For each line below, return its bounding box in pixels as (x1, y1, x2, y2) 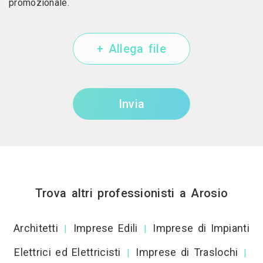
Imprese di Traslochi (136, 246, 238, 258)
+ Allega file (97, 42, 166, 56)
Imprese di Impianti (153, 222, 249, 234)
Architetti (14, 222, 59, 234)
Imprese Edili (73, 222, 138, 234)
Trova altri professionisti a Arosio (35, 186, 228, 200)
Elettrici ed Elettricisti (14, 246, 121, 258)
